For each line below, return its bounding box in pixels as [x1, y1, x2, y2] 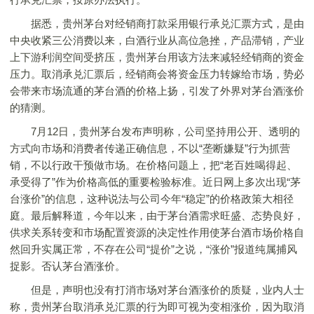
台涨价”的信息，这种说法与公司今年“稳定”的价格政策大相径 [10, 193, 294, 205]
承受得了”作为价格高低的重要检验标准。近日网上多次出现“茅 [10, 176, 301, 188]
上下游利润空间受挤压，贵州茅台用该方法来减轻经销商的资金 [10, 51, 304, 63]
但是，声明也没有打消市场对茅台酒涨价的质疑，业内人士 [10, 284, 304, 296]
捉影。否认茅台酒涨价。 [10, 260, 125, 272]
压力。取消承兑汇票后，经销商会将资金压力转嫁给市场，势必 [10, 68, 304, 80]
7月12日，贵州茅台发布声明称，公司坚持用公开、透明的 [10, 125, 300, 137]
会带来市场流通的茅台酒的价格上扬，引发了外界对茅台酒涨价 [10, 85, 304, 97]
